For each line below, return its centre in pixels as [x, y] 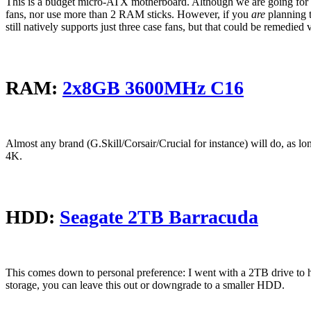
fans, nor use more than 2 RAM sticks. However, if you [128, 15]
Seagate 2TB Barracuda [159, 217]
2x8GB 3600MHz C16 [153, 88]
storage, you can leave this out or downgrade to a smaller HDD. [145, 285]
